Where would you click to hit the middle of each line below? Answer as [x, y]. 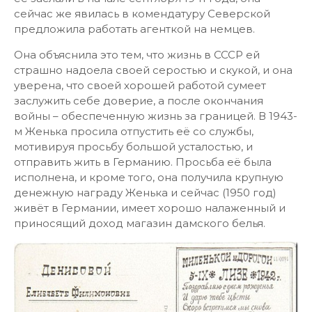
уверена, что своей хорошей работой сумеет [140, 85]
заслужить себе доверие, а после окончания [139, 101]
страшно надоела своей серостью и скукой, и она [153, 70]
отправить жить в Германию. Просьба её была [143, 162]
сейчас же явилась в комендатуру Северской [143, 14]
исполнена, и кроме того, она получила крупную [149, 177]
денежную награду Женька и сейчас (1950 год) [145, 193]
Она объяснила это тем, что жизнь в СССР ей [137, 55]
